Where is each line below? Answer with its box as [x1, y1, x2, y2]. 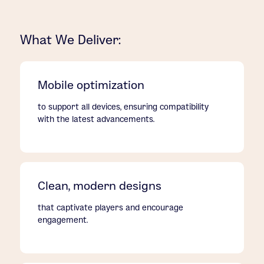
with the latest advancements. [38, 114, 155, 124]
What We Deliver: [20, 32, 121, 47]
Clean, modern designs [38, 179, 162, 192]
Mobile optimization [38, 78, 145, 91]
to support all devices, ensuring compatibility [38, 101, 209, 111]
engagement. [38, 214, 88, 225]
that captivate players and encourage [38, 202, 184, 212]
